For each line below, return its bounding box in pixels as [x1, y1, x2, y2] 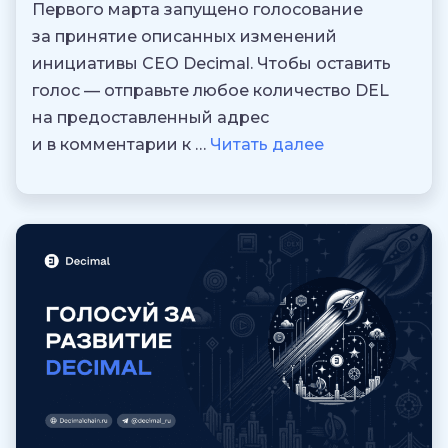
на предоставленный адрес [32, 108, 269, 128]
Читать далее [210, 135, 324, 155]
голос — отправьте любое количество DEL [32, 81, 389, 101]
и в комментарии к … [32, 135, 210, 155]
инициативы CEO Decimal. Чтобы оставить [32, 54, 391, 74]
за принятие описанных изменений [32, 27, 337, 47]
